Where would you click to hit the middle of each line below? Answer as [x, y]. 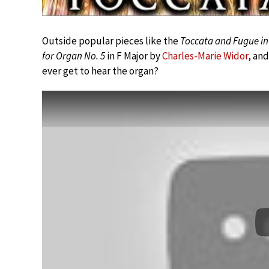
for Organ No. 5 [74, 56]
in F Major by [134, 56]
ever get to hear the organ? [100, 71]
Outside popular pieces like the [111, 41]
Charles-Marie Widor [205, 56]
